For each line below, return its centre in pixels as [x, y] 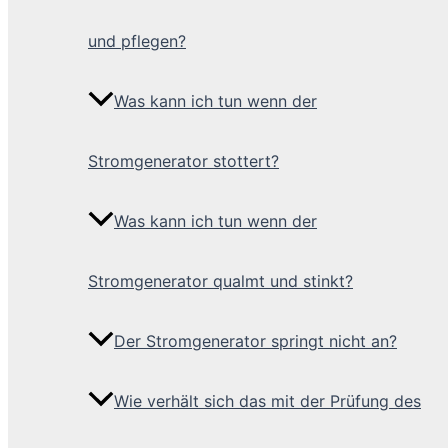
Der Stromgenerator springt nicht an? [255, 341]
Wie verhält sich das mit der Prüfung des [267, 401]
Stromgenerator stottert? [183, 161]
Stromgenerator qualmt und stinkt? [220, 281]
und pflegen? [137, 41]
